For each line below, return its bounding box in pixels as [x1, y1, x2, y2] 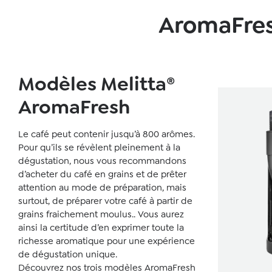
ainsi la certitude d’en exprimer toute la [18, 222, 184, 234]
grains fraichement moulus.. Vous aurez [18, 208, 184, 220]
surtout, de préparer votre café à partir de [18, 195, 192, 207]
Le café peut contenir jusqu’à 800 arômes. [18, 128, 195, 140]
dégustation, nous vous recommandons [18, 155, 186, 167]
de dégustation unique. [18, 248, 117, 260]
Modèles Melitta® [18, 71, 175, 97]
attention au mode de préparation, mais [18, 182, 186, 194]
